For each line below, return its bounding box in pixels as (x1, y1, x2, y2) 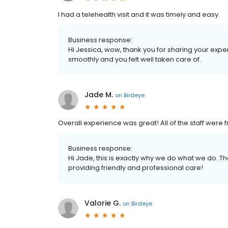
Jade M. (84, 90, 113, 100)
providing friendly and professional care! (68, 163, 203, 173)
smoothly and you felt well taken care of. (68, 54, 201, 65)
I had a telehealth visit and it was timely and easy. (58, 10, 220, 20)
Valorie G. (84, 198, 121, 209)
